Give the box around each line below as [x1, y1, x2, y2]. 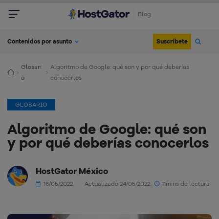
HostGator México [36, 166, 108, 176]
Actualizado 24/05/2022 [85, 180, 150, 188]
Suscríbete [156, 37, 188, 45]
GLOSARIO [15, 101, 47, 109]
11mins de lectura [162, 180, 210, 188]
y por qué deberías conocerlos [7, 134, 209, 152]
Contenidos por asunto [7, 38, 72, 45]
